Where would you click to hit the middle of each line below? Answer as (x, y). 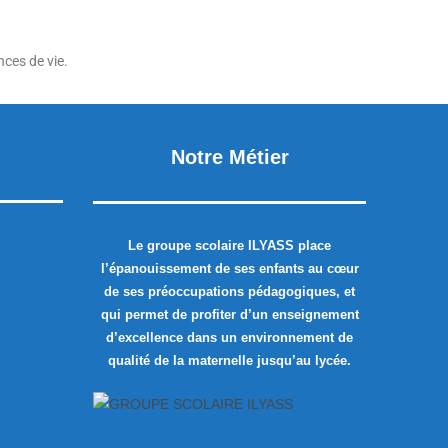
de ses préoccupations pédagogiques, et (230, 291)
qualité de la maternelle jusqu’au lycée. (230, 360)
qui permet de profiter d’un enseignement (229, 314)
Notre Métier (229, 157)
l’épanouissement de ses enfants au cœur (229, 268)
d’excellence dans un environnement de (230, 337)
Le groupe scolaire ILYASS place (230, 245)
